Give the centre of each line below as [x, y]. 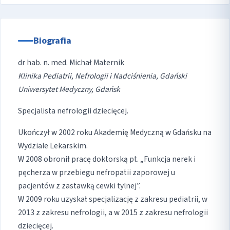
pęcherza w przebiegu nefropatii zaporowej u [97, 173]
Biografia [52, 41]
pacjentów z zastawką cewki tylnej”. [79, 186]
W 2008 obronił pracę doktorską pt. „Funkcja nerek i [107, 159]
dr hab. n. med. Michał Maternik [71, 63]
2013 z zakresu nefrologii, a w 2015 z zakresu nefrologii [113, 213]
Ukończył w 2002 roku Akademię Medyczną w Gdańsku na [115, 133]
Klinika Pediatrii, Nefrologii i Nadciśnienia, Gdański [102, 76]
